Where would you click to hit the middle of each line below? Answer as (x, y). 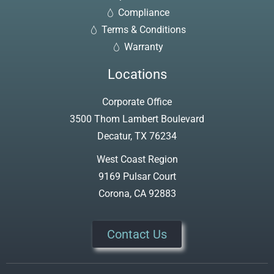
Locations (137, 74)
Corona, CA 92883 (137, 193)
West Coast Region (137, 159)
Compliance (144, 12)
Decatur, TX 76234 (137, 136)
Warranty (144, 46)
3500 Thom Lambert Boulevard (137, 119)
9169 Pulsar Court (137, 176)
